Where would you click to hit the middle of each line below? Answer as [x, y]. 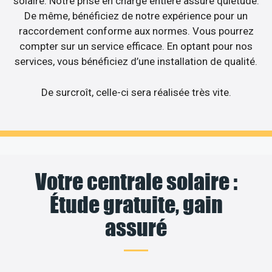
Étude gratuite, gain [136, 205]
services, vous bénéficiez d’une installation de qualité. [136, 62]
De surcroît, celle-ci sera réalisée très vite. [136, 92]
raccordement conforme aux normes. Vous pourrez [136, 31]
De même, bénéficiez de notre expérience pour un [136, 16]
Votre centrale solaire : [136, 182]
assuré [136, 228]
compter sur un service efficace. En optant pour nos [136, 46]
